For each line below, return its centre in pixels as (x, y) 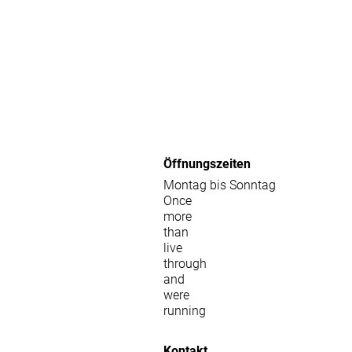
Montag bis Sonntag (219, 185)
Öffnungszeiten (207, 163)
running (184, 310)
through (185, 263)
